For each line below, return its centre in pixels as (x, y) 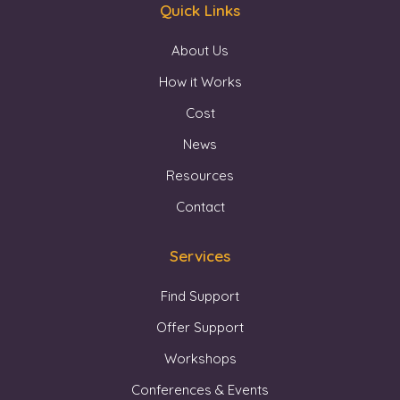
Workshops (200, 358)
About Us (200, 50)
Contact (200, 206)
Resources (200, 175)
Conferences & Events (200, 389)
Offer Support (200, 327)
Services (200, 255)
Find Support (200, 296)
